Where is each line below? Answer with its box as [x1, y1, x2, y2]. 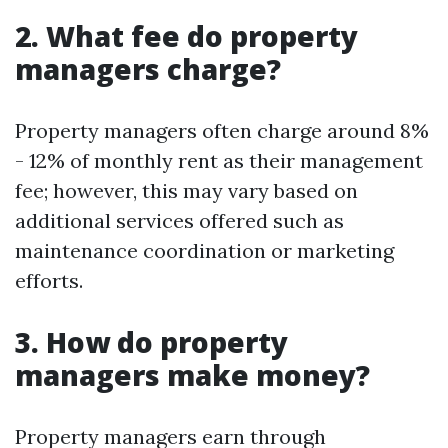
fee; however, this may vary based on [15, 178, 358, 203]
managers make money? [15, 356, 370, 394]
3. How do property [15, 323, 288, 361]
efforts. [15, 268, 83, 293]
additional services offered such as [15, 208, 344, 233]
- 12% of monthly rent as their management [15, 148, 423, 173]
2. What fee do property [15, 17, 358, 55]
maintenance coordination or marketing [15, 238, 394, 263]
